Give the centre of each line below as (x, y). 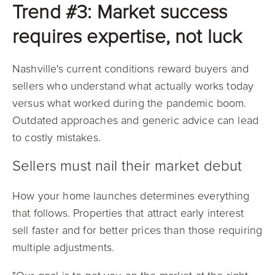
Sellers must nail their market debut (127, 166)
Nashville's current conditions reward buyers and (131, 69)
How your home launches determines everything (131, 196)
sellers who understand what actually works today (133, 86)
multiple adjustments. (64, 247)
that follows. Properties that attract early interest (128, 213)
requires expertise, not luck (127, 37)
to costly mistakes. (56, 137)
